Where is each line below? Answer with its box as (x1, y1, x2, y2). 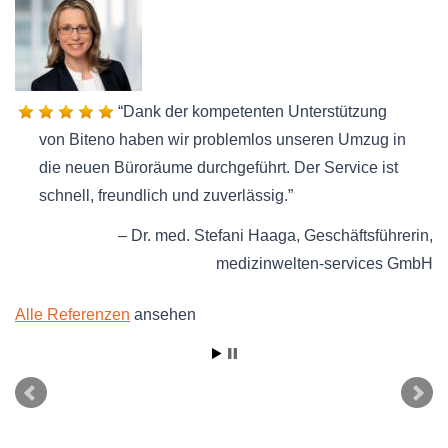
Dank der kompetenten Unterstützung (123, 102, 388, 120)
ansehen (130, 305, 196, 323)
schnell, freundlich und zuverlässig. (39, 186, 288, 204)
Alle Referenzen (15, 305, 130, 323)
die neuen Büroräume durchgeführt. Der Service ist (39, 158, 398, 176)
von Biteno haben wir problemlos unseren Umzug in (39, 130, 406, 148)
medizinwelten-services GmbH (216, 255, 433, 273)
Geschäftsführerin (304, 227, 429, 245)
